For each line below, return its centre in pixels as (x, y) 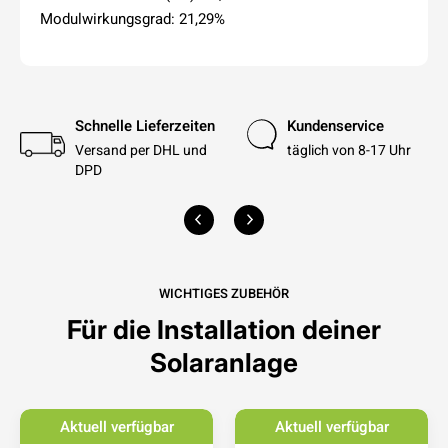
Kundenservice (335, 125)
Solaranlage (224, 362)
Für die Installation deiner (224, 329)
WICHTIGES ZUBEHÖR (224, 293)
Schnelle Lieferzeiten (144, 125)
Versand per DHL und (140, 149)
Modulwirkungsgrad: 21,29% (132, 18)
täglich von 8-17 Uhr (348, 149)
